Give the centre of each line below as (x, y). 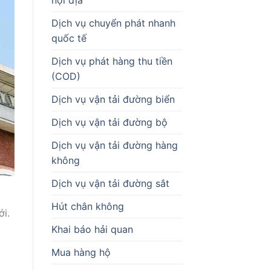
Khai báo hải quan (92, 229)
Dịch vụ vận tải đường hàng (114, 145)
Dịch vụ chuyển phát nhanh (113, 23)
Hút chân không (87, 206)
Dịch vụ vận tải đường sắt (110, 183)
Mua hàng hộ (81, 252)
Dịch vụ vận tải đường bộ (109, 122)
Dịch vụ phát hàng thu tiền (112, 61)
